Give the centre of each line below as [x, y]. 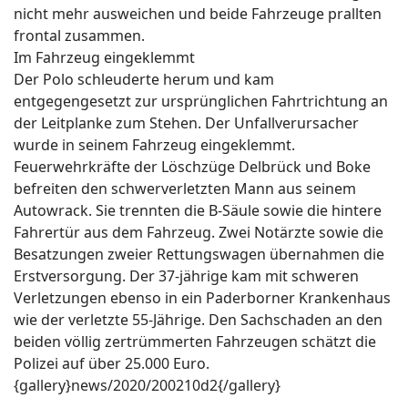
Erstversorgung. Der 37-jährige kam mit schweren [186, 276]
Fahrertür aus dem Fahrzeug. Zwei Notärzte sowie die [199, 233]
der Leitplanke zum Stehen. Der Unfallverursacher [186, 123]
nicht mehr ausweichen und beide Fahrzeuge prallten [198, 14]
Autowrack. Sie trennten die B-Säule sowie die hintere [198, 211]
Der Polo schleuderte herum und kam [144, 80]
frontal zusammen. [79, 36]
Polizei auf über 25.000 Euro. [112, 364]
